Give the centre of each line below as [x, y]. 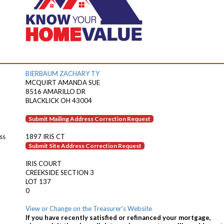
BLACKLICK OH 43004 [59, 100]
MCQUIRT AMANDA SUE [63, 82]
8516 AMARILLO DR [55, 91]
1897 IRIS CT [45, 136]
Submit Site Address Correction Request [85, 146]
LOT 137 [38, 181]
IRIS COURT [43, 163]
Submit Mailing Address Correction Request [89, 119]
